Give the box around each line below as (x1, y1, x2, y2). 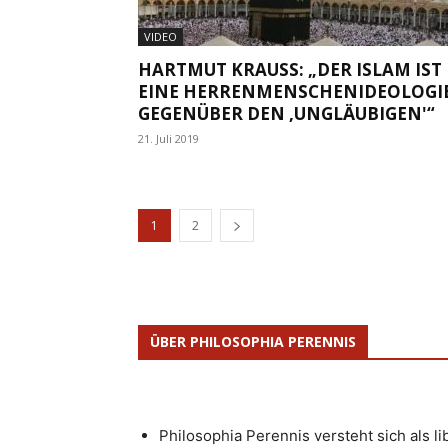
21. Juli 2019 (138, 130, 199, 146)
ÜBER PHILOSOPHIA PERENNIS (150, 331, 356, 351)
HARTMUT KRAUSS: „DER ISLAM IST (138, 57, 442, 81)
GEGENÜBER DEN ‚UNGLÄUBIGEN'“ (138, 101, 435, 125)
